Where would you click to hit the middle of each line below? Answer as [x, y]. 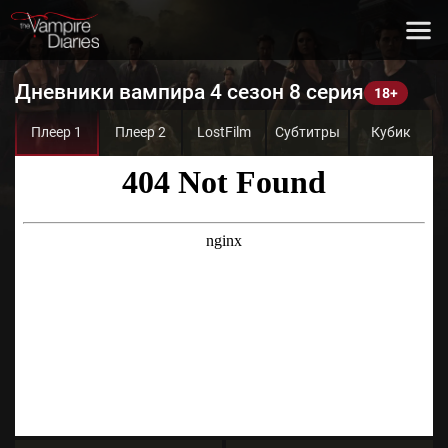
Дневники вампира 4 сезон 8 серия [189, 92]
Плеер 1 [57, 132]
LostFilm [223, 132]
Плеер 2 [140, 132]
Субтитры [308, 132]
